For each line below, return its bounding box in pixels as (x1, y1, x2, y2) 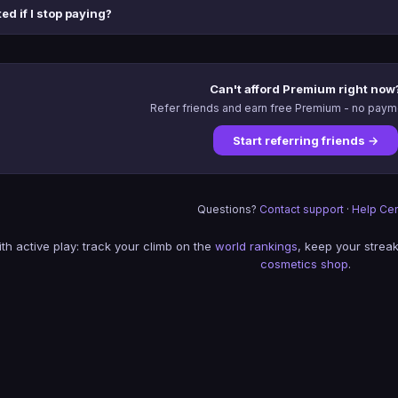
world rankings (214, 239, 298, 253)
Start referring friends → (233, 133, 378, 147)
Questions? (196, 203, 259, 216)
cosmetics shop (260, 257, 348, 271)
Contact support (259, 203, 344, 216)
